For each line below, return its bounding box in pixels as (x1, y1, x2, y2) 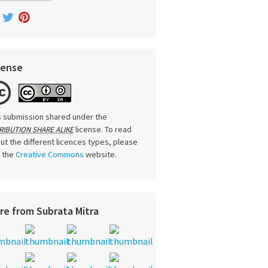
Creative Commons (15, 149, 84, 160)
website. (83, 149, 117, 160)
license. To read (75, 124, 132, 135)
